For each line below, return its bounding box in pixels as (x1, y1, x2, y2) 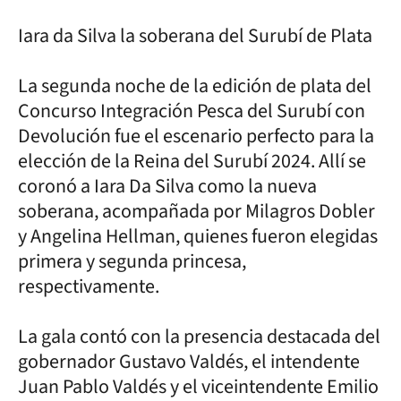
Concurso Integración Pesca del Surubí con (18, 96, 365, 125)
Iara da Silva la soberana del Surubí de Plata (18, 21, 372, 50)
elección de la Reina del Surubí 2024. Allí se (18, 146, 366, 175)
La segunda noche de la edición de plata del (18, 71, 371, 100)
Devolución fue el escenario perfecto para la (18, 121, 374, 150)
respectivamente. (18, 271, 159, 301)
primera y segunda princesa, (18, 246, 246, 276)
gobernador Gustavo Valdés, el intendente (18, 346, 360, 376)
